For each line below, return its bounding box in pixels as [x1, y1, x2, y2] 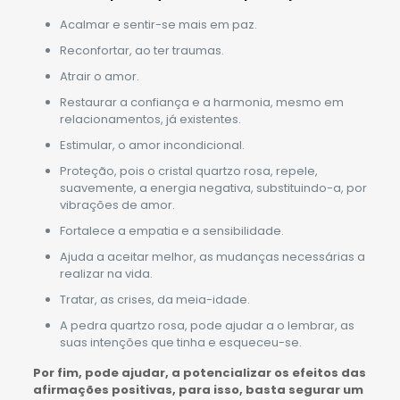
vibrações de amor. [59, 196, 175, 213]
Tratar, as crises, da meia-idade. [59, 290, 250, 308]
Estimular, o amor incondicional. [59, 136, 245, 154]
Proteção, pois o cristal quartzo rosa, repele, [59, 162, 318, 179]
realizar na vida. [59, 264, 153, 282]
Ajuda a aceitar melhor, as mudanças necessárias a [59, 247, 365, 265]
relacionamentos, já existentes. [59, 110, 241, 128]
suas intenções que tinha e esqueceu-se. [59, 333, 302, 351]
